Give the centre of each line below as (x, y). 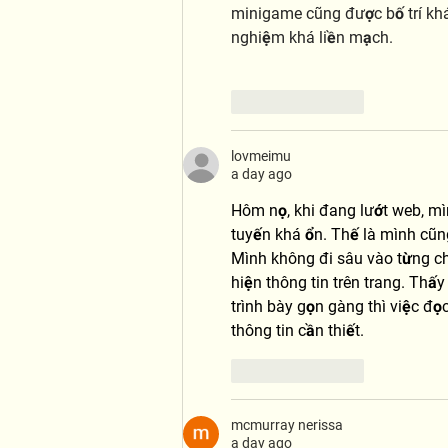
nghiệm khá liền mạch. (312, 37)
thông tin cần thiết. (297, 330)
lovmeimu (261, 155)
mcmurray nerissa (287, 424)
